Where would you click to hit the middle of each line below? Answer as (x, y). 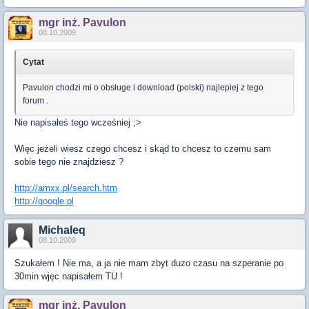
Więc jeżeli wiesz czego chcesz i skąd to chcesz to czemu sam (143, 149)
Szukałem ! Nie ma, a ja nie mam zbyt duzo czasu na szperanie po (149, 263)
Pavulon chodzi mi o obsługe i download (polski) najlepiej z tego (143, 88)
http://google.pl (44, 201)
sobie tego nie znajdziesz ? (69, 162)
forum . (36, 101)
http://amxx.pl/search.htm (66, 188)
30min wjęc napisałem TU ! (69, 276)
